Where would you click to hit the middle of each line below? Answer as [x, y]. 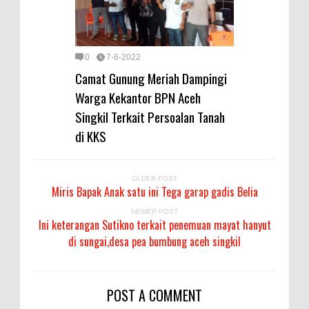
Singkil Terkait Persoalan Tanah [150, 117]
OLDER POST [154, 179]
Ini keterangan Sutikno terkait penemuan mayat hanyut [154, 225]
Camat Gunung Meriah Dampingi [151, 78]
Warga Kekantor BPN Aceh [138, 98]
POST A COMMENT [154, 296]
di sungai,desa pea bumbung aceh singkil [154, 242]
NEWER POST [154, 212]
